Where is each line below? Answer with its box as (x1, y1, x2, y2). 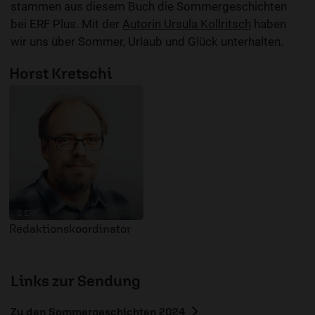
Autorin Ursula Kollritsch (122, 17, 251, 32)
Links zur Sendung (11, 271, 141, 290)
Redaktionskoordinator (9, 221, 131, 236)
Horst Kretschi (9, 64, 112, 83)
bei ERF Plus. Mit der (11, 17, 122, 32)
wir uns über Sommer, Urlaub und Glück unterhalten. (11, 34, 283, 49)
